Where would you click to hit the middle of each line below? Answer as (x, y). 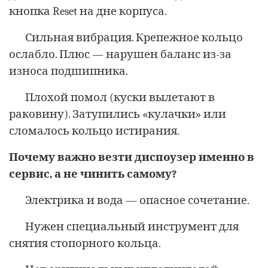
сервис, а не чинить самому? (93, 174)
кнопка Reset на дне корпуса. (88, 11)
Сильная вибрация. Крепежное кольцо (134, 37)
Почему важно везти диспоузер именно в (132, 157)
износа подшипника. (68, 71)
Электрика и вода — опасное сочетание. (137, 200)
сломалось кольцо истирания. (94, 131)
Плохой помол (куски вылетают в (120, 97)
